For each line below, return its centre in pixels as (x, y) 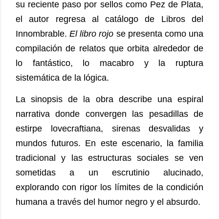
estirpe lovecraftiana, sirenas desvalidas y (109, 129)
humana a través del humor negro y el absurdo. (108, 202)
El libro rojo (92, 34)
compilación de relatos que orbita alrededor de (109, 49)
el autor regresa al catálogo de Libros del (109, 19)
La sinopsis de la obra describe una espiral (109, 99)
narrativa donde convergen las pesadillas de (109, 114)
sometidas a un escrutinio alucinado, (109, 173)
